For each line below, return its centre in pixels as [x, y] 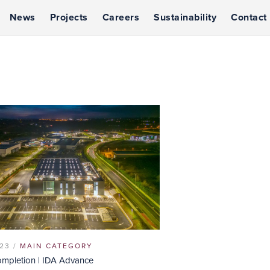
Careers [121, 17]
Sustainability [185, 17]
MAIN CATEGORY [56, 246]
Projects [69, 17]
